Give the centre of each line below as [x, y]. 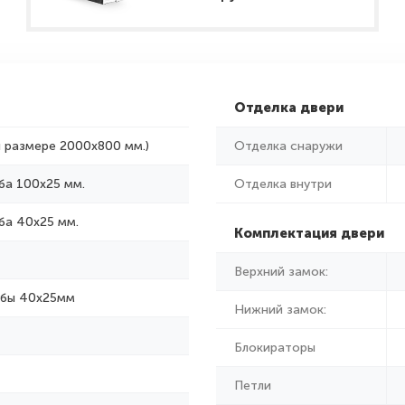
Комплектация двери [309, 233]
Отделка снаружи [288, 146]
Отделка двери [289, 108]
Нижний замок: [280, 310]
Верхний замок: [281, 272]
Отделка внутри [283, 184]
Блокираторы [275, 348]
